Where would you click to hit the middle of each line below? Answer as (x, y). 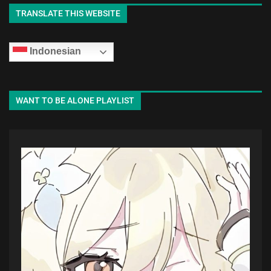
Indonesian (54, 51)
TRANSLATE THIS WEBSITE (68, 14)
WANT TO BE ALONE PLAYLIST (75, 101)
